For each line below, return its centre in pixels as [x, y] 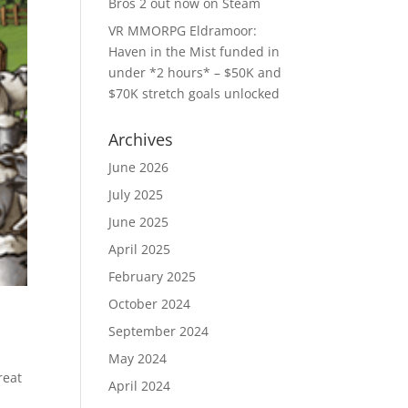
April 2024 [140, 386]
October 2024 [150, 304]
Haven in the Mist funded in [194, 51]
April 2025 [140, 249]
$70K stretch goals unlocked [194, 93]
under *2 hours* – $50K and [195, 72]
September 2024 [159, 331]
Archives [141, 139]
